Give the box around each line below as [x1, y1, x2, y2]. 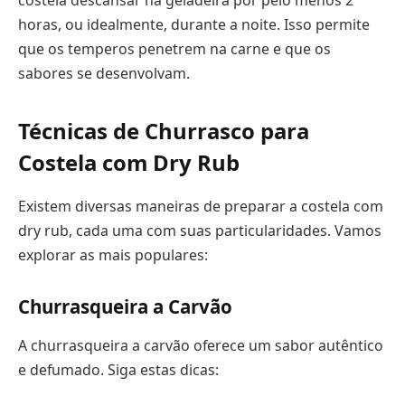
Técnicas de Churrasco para [18, 116, 309, 146]
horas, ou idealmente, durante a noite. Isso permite [18, 14, 370, 35]
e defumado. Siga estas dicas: [18, 360, 219, 381]
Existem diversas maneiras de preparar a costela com [18, 196, 383, 217]
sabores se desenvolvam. [18, 63, 190, 84]
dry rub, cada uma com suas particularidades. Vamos [18, 221, 381, 241]
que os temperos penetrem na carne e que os [18, 39, 331, 60]
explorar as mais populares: [18, 245, 208, 266]
